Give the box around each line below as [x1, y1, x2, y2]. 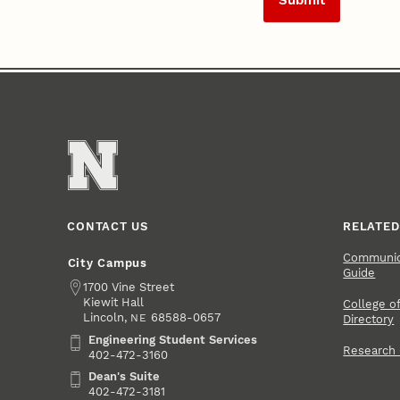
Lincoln [83, 311, 125, 325]
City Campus [67, 255, 147, 270]
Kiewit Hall [83, 296, 145, 310]
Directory [343, 312, 395, 326]
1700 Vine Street [83, 280, 175, 295]
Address [67, 280, 115, 295]
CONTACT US [67, 220, 148, 234]
